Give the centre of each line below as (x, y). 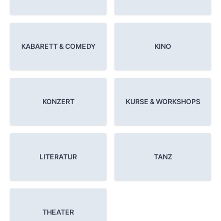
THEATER (58, 212)
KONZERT (58, 102)
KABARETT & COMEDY (58, 46)
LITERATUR (58, 157)
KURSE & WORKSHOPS (163, 102)
